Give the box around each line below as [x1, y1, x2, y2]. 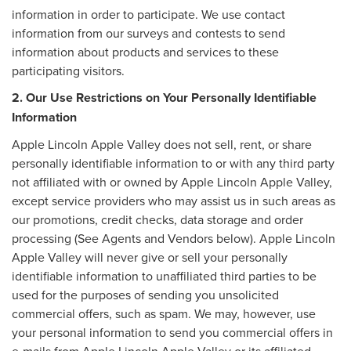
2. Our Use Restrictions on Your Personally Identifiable [12, 88, 317, 107]
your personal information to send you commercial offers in [12, 323, 333, 341]
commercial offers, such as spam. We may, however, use [12, 304, 316, 322]
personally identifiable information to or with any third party [12, 154, 335, 172]
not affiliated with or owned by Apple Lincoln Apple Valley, [12, 172, 332, 190]
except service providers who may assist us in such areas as [12, 191, 335, 209]
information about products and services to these [12, 42, 279, 60]
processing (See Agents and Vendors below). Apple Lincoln [12, 229, 335, 247]
